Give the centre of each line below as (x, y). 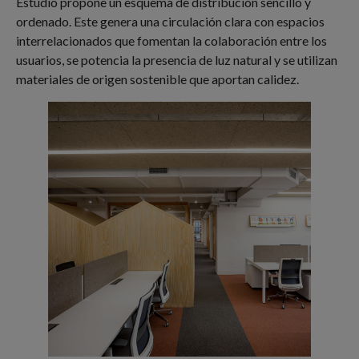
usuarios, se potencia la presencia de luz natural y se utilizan (177, 60)
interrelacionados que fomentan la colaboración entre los (171, 41)
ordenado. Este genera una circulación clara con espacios (170, 22)
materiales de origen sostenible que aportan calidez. (157, 79)
